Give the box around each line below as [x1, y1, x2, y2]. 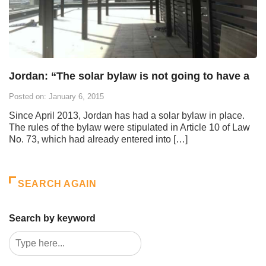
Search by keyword [9, 213, 96, 224]
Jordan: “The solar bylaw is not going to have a [9, 70, 249, 83]
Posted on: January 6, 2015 [9, 92, 104, 102]
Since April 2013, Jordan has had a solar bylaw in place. [9, 110, 245, 121]
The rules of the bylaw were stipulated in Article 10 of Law [9, 122, 250, 133]
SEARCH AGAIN [18, 179, 97, 189]
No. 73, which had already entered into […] [9, 134, 188, 145]
